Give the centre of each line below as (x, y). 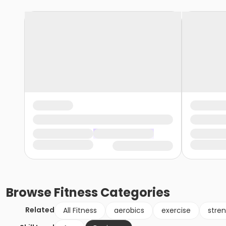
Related (40, 210)
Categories (134, 193)
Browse (30, 193)
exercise (176, 211)
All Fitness (80, 211)
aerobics (129, 211)
